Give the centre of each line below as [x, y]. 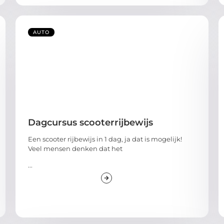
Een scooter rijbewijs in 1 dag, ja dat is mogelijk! [105, 139]
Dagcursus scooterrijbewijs [90, 122]
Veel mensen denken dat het [75, 148]
